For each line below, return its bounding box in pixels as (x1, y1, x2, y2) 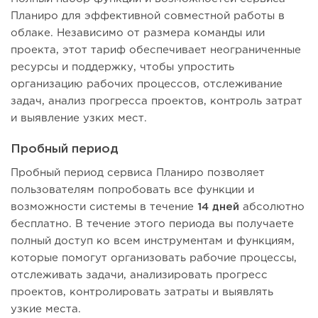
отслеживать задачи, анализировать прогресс (11, 270, 268, 280)
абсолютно (239, 202, 305, 212)
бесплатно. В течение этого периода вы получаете (11, 219, 294, 229)
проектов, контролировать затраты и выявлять (11, 287, 273, 297)
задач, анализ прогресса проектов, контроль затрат (11, 97, 302, 106)
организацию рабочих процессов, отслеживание (11, 79, 283, 89)
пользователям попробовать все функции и (11, 185, 254, 195)
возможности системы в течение (11, 202, 197, 212)
